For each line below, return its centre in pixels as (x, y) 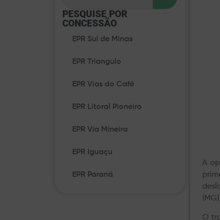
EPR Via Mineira (100, 130)
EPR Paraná (93, 175)
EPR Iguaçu (92, 152)
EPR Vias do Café (103, 85)
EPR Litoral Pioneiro (107, 107)
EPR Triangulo (97, 62)
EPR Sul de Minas (102, 40)
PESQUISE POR (95, 14)
